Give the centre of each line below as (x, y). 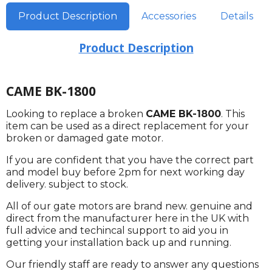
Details (237, 16)
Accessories (169, 16)
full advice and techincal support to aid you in (117, 230)
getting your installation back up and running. (119, 243)
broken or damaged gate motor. (85, 138)
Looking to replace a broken (76, 114)
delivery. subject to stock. (67, 184)
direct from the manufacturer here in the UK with (127, 218)
